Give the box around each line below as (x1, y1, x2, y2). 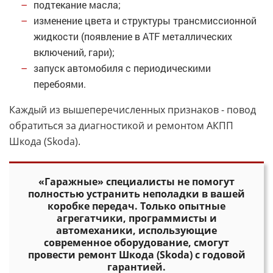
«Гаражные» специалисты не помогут (38, 175, 235, 188)
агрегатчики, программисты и (56, 211, 217, 225)
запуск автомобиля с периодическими (34, 62, 211, 74)
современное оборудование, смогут (44, 236, 229, 249)
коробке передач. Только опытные (48, 199, 225, 213)
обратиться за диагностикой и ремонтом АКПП (9, 119, 233, 132)
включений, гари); (34, 46, 115, 58)
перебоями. (34, 77, 86, 90)
